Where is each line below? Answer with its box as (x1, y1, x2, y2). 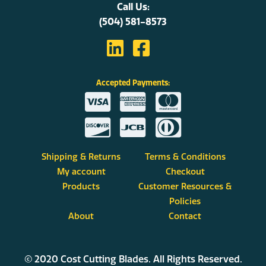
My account (56, 166, 106, 178)
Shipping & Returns (42, 151, 121, 163)
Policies (169, 196, 201, 207)
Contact (169, 211, 201, 222)
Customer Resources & (138, 181, 232, 192)
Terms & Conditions (144, 151, 226, 163)
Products (62, 181, 100, 192)
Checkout (165, 166, 205, 178)
